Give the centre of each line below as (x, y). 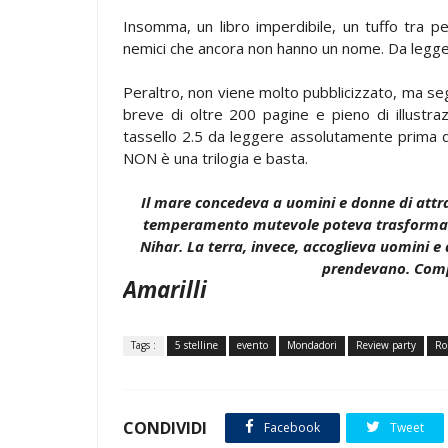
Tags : (143, 344)
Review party (386, 344)
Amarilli (165, 289)
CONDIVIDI (165, 427)
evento (252, 344)
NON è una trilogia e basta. (215, 157)
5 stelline (196, 344)
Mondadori (312, 344)
